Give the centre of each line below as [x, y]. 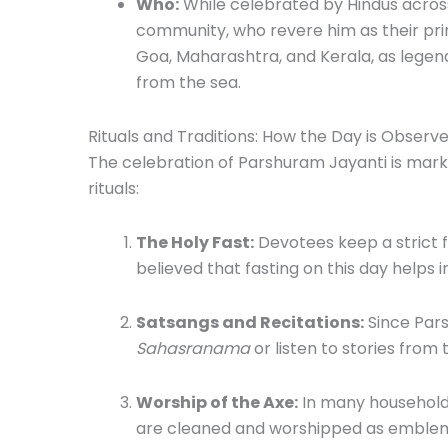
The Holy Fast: [195, 242]
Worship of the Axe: [217, 402]
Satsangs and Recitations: [250, 322]
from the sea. [188, 82]
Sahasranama [193, 348]
